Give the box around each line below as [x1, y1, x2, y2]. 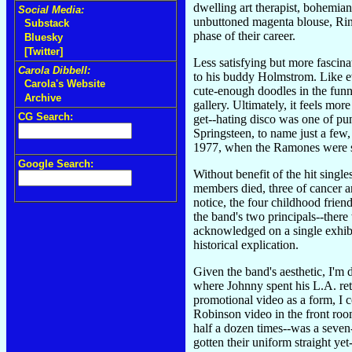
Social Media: [18, 4, 84, 16]
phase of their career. [193, 28, 295, 42]
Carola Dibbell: [18, 64, 90, 76]
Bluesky [24, 31, 63, 43]
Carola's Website [24, 78, 105, 90]
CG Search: [18, 111, 73, 123]
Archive [24, 92, 61, 104]
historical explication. [193, 237, 299, 251]
